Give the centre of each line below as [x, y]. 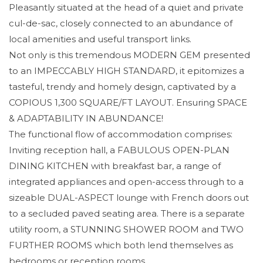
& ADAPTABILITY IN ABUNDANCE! [86, 118]
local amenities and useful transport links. [100, 39]
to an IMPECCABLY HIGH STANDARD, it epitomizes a [127, 71]
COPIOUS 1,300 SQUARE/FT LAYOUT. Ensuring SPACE [128, 102]
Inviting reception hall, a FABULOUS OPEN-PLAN [119, 150]
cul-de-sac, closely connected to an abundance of [121, 23]
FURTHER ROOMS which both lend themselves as [121, 245]
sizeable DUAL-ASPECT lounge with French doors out [129, 198]
